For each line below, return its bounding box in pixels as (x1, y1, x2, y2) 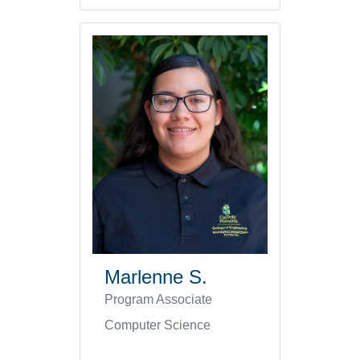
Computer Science (104, 318, 211, 333)
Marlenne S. (104, 266, 207, 288)
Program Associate (104, 292, 212, 307)
